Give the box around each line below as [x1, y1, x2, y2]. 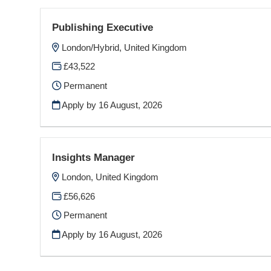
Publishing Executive [52, 21, 154, 34]
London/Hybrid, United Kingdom [62, 42, 188, 53]
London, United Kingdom [62, 172, 159, 183]
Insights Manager [52, 151, 135, 163]
